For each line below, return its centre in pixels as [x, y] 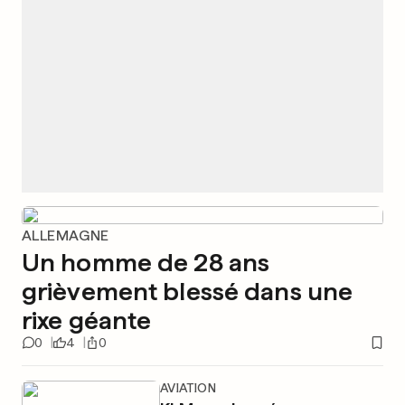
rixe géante [87, 320]
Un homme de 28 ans [146, 262]
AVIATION [188, 388]
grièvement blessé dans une [188, 291]
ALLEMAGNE [66, 235]
